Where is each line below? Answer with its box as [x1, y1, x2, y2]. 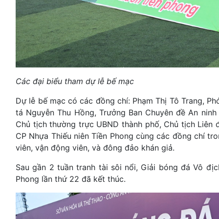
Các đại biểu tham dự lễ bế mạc [16, 76, 134, 86]
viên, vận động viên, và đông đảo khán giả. [16, 142, 175, 153]
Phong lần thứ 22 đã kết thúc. [16, 174, 126, 184]
